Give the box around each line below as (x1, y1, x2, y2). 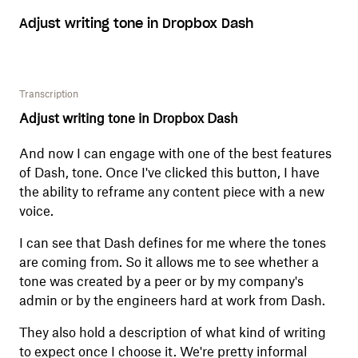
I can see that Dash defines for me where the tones (18, 235, 326, 252)
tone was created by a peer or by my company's (18, 273, 304, 290)
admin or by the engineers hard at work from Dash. (18, 292, 325, 309)
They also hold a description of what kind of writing (18, 324, 326, 341)
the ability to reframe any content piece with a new (18, 184, 324, 201)
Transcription (18, 88, 78, 101)
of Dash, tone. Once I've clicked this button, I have (18, 165, 320, 181)
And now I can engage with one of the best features (18, 145, 332, 162)
